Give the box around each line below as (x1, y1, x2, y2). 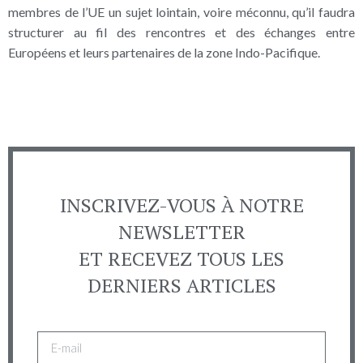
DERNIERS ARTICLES (87, 272, 276, 299)
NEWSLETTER (117, 219, 246, 246)
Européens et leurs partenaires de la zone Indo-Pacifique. (8, 44, 320, 60)
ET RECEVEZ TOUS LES (79, 246, 284, 272)
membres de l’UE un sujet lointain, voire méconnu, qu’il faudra (8, 3, 355, 19)
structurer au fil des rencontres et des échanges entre (8, 23, 355, 40)
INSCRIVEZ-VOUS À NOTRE (59, 192, 304, 219)
